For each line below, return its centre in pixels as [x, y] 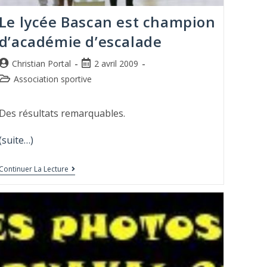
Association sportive [52, 79]
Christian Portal [41, 64]
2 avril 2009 [116, 64]
